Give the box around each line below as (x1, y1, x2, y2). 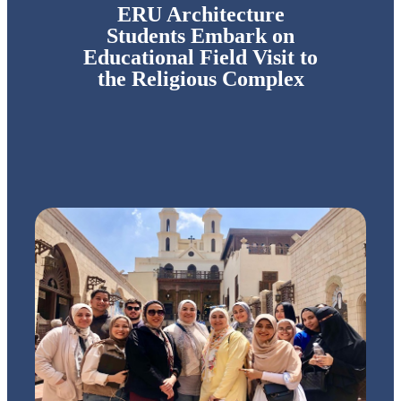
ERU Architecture (116, 3, 285, 26)
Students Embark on (107, 24, 294, 47)
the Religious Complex (97, 67, 304, 90)
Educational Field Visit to (83, 46, 318, 69)
